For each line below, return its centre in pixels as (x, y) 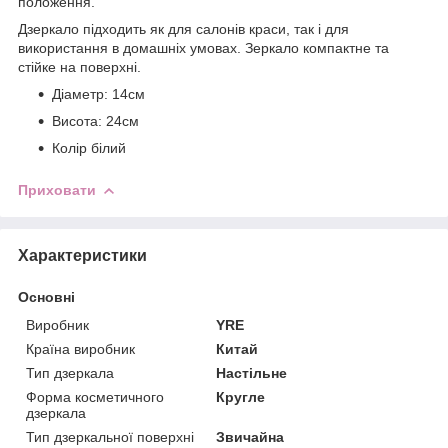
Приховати (57, 189)
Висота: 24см (95, 120)
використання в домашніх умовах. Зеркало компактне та (203, 47)
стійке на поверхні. (79, 66)
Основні (46, 296)
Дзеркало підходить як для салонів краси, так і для (183, 28)
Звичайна (250, 436)
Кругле (241, 396)
